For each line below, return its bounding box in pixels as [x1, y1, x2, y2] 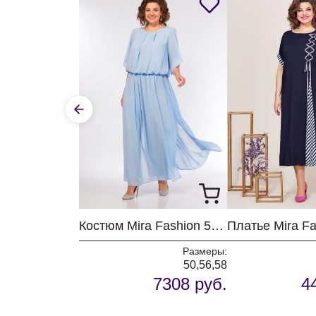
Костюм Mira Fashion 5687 [211, 219, 224, 233]
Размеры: [183, 245, 227, 257]
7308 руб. [153, 274, 227, 293]
